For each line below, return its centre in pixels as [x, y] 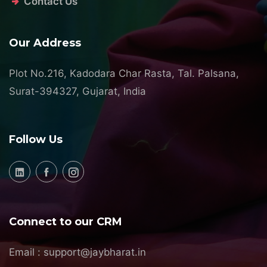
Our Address [45, 43]
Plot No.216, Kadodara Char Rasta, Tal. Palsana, [124, 73]
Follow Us [36, 139]
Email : [26, 252]
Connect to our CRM [66, 221]
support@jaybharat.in [95, 252]
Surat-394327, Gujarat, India [77, 91]
